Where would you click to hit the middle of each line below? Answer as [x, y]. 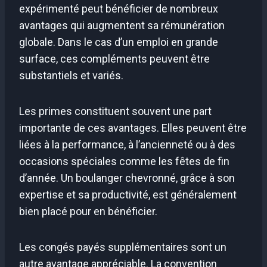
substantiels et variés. [71, 75]
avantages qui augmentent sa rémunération [122, 25]
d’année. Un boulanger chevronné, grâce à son [127, 178]
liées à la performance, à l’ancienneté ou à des [127, 144]
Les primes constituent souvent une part [115, 111]
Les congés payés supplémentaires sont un [123, 247]
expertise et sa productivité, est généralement [128, 194]
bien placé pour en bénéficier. [88, 211]
